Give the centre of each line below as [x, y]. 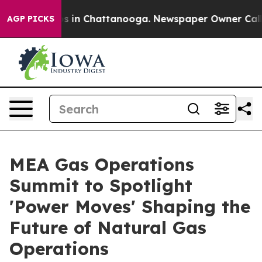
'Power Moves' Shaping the [130, 206]
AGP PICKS [31, 19]
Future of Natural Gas [108, 227]
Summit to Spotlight [101, 185]
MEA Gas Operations [102, 164]
